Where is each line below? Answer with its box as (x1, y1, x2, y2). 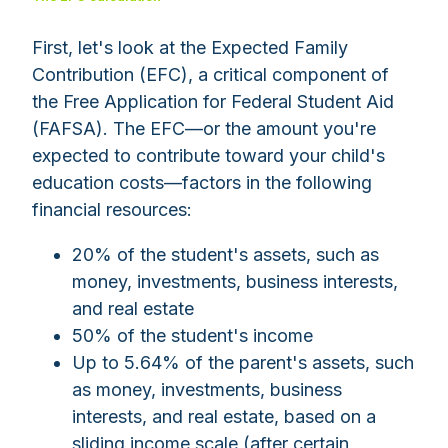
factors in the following (182, 171, 372, 193)
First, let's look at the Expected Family (32, 36, 348, 58)
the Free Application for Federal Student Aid (32, 90, 394, 112)
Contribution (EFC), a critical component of (32, 63, 389, 85)
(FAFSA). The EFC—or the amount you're (32, 117, 376, 139)
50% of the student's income (72, 324, 313, 346)
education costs (32, 171, 164, 193)
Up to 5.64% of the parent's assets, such (72, 351, 414, 373)
